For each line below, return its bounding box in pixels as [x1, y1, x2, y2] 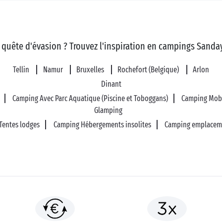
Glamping [94, 106, 122, 115]
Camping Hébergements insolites [53, 120, 151, 129]
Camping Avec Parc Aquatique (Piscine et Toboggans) [12, 94, 168, 103]
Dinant [101, 79, 121, 89]
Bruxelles [76, 65, 106, 74]
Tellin [13, 65, 31, 74]
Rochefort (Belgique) [117, 65, 181, 74]
